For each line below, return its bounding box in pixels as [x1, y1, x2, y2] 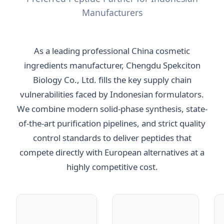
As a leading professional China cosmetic [34, 44, 190, 56]
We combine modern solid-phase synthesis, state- [16, 102, 207, 114]
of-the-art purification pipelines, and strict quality [18, 117, 205, 129]
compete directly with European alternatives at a [19, 146, 204, 158]
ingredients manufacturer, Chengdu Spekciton [23, 59, 200, 71]
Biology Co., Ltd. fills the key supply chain [32, 73, 191, 85]
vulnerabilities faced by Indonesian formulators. [20, 88, 204, 100]
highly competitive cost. [66, 160, 158, 172]
